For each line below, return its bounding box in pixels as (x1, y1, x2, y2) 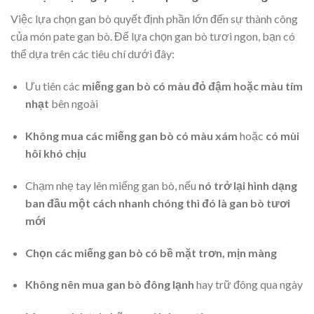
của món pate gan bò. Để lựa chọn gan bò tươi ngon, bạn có (11, 29, 295, 43)
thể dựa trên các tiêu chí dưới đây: (11, 47, 175, 61)
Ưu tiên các (25, 79, 82, 93)
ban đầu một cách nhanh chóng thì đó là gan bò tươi (25, 196, 290, 210)
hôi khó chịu (25, 146, 86, 161)
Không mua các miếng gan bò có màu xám (25, 129, 238, 143)
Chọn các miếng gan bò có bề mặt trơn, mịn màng (25, 245, 277, 259)
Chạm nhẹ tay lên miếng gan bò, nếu (25, 178, 198, 192)
